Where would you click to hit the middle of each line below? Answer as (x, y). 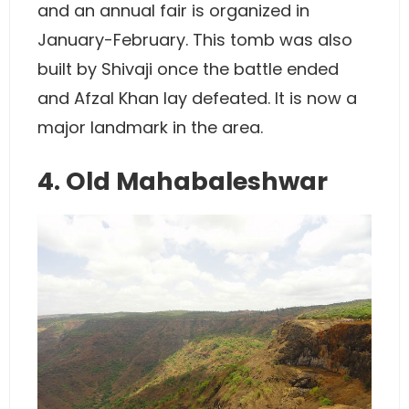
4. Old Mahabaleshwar (183, 181)
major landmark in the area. (150, 127)
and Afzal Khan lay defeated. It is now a (197, 98)
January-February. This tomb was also (195, 39)
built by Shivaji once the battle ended (188, 68)
